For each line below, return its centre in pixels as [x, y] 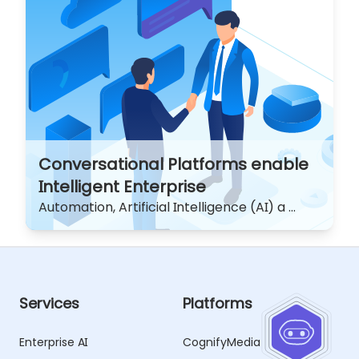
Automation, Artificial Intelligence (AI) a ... [167, 208]
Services [49, 304]
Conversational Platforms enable [173, 165]
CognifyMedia [222, 343]
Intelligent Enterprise [122, 187]
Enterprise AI [53, 343]
